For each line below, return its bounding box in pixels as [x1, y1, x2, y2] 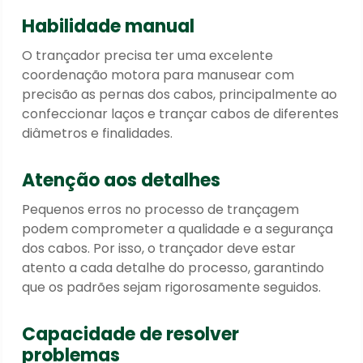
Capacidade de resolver [22, 321, 240, 347]
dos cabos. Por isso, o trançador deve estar [22, 238, 297, 258]
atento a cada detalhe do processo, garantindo [22, 258, 325, 277]
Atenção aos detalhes [22, 167, 221, 193]
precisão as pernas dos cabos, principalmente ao [22, 84, 338, 104]
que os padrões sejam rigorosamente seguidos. [22, 277, 322, 297]
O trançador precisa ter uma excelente [22, 45, 274, 65]
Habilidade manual [22, 13, 195, 39]
